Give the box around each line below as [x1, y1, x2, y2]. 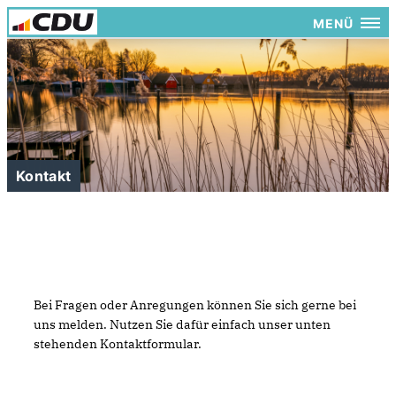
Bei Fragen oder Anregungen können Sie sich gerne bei [34, 297, 356, 313]
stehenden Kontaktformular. [34, 336, 202, 352]
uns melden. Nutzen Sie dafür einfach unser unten [34, 316, 331, 332]
